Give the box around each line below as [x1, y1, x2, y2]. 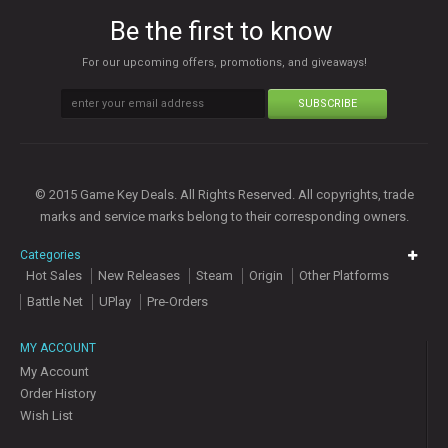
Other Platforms [299, 267, 389, 283]
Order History [20, 385, 96, 401]
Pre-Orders [147, 293, 208, 309]
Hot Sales [26, 267, 82, 283]
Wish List [20, 407, 73, 423]
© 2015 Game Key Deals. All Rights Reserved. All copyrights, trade [34, 186, 414, 202]
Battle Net [27, 293, 83, 309]
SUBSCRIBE [298, 97, 357, 111]
